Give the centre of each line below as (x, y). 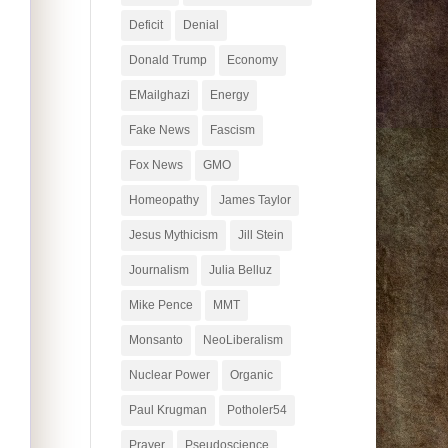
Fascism (232, 129)
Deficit (145, 24)
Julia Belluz (240, 269)
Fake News (159, 129)
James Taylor (254, 199)
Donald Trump (167, 59)
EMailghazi (159, 94)
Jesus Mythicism (173, 234)
